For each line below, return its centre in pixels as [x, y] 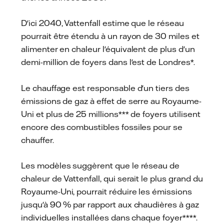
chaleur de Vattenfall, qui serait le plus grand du [112, 179]
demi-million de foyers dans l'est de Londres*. [108, 62]
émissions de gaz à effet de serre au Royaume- [111, 101]
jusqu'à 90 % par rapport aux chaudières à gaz [110, 205]
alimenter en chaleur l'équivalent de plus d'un [108, 49]
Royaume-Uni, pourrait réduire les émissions [106, 192]
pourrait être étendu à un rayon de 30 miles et [110, 36]
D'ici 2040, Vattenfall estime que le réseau [102, 23]
